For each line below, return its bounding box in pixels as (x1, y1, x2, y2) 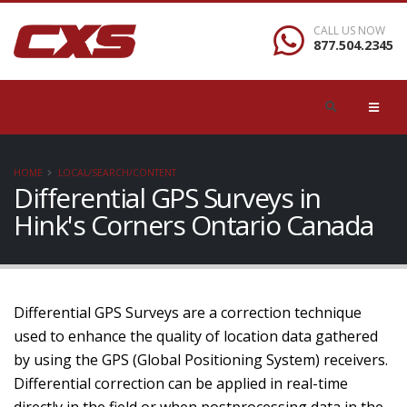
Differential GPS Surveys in (14, 179, 321, 216)
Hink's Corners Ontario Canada (14, 206, 373, 243)
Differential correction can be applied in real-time (14, 373, 348, 393)
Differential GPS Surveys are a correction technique (14, 303, 362, 323)
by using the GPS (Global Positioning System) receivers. (14, 350, 388, 370)
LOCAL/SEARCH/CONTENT (58, 166, 176, 179)
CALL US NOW (313, 22, 385, 38)
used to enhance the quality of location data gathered (14, 326, 378, 346)
